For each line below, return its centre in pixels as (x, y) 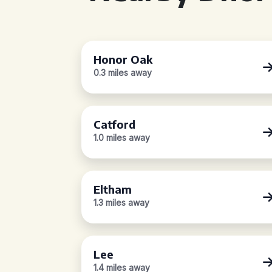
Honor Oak (123, 59)
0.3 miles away (123, 73)
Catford (115, 124)
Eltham (113, 189)
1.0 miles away (122, 138)
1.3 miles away (122, 202)
